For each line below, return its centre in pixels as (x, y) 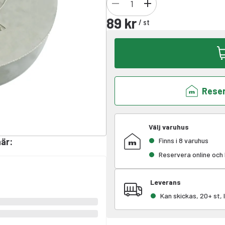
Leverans (165, 182)
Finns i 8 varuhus (184, 140)
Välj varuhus (169, 127)
